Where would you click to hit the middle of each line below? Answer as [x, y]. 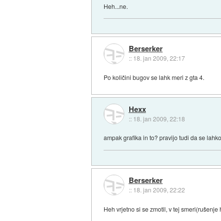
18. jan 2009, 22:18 [159, 118]
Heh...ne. [116, 6]
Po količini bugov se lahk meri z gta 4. [154, 77]
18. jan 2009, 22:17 [159, 58]
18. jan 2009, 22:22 [159, 190]
